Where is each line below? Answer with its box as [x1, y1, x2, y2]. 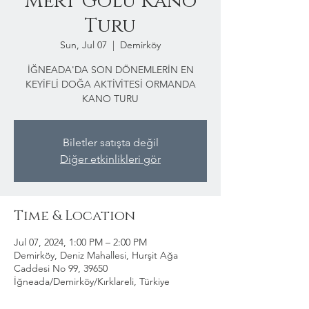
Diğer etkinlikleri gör [60, 152, 161, 166]
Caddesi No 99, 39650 [14, 262, 108, 275]
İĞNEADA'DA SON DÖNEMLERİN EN [27, 63, 194, 76]
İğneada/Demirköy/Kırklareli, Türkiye [14, 275, 170, 288]
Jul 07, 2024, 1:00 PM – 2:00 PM [14, 236, 147, 248]
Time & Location [14, 207, 135, 225]
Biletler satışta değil [62, 136, 159, 149]
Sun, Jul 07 [60, 39, 107, 51]
